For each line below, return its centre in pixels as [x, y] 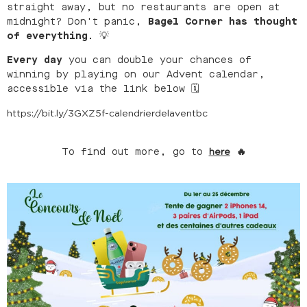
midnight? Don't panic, [77, 21]
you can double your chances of [157, 60]
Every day [35, 60]
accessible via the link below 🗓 [103, 89]
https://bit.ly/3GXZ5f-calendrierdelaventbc [107, 113]
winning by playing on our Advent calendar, [136, 75]
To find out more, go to [135, 151]
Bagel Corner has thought [223, 21]
